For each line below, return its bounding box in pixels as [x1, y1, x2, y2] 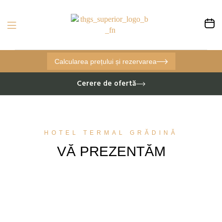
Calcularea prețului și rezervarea [54, 57, 157, 65]
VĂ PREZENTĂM [56, 144, 166, 159]
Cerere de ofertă [77, 78, 136, 90]
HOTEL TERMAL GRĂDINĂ [44, 129, 178, 136]
